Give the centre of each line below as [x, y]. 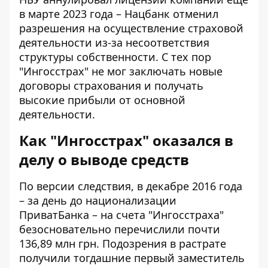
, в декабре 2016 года [187, 186]
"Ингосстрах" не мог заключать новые [121, 71]
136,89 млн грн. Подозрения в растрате [123, 243]
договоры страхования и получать [111, 86]
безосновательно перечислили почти [120, 229]
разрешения [52, 28]
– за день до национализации [98, 200]
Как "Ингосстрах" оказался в [126, 140]
